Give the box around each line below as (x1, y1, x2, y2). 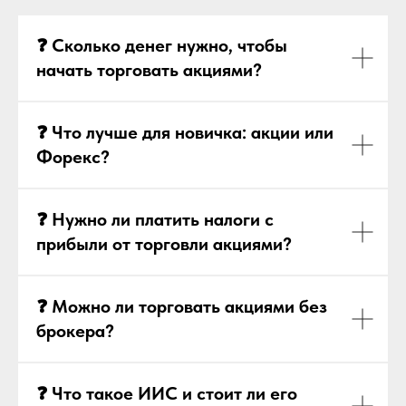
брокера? (36, 320, 114, 343)
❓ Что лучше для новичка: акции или (36, 121, 333, 144)
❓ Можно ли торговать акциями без (36, 295, 327, 318)
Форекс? (36, 146, 110, 169)
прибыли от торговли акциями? (36, 233, 292, 256)
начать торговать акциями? (36, 59, 262, 82)
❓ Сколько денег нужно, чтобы (36, 34, 287, 57)
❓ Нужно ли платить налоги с (36, 208, 274, 231)
